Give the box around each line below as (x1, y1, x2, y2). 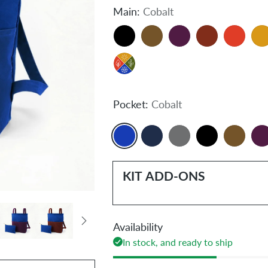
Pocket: (112, 97, 151, 111)
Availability (112, 220, 163, 233)
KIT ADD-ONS (122, 166, 205, 184)
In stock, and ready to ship (122, 236, 233, 248)
